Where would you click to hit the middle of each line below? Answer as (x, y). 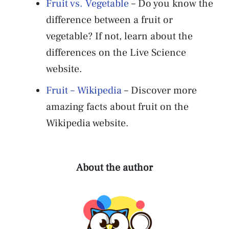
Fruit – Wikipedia (84, 90)
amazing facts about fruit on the (117, 107)
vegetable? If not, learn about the (119, 36)
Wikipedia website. (87, 123)
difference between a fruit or (109, 20)
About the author (114, 167)
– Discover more (159, 90)
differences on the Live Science (116, 52)
